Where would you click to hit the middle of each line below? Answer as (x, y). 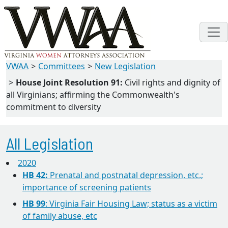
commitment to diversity (53, 107)
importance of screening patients (87, 187)
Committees (62, 66)
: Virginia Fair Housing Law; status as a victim (131, 204)
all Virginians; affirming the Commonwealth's (93, 95)
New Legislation (125, 66)
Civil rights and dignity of (172, 82)
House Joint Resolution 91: (69, 82)
